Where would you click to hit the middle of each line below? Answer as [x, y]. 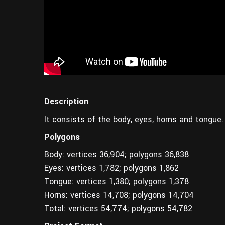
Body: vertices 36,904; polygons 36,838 [117, 154]
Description [66, 101]
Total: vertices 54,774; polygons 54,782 [118, 208]
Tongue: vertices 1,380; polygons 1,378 [117, 181]
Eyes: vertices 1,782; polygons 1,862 [111, 168]
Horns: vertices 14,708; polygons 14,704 [119, 195]
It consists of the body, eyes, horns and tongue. [134, 119]
